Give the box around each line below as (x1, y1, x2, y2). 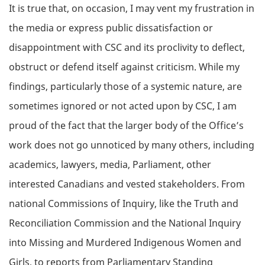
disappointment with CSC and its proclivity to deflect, (9, 40, 245, 54)
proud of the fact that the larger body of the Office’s (9, 118, 244, 132)
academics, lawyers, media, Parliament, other (9, 157, 211, 171)
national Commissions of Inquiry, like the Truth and (9, 196, 238, 210)
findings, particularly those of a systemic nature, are (9, 79, 242, 93)
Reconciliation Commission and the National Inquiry (9, 216, 241, 230)
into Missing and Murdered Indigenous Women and (9, 235, 241, 249)
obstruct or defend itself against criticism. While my (9, 60, 240, 73)
